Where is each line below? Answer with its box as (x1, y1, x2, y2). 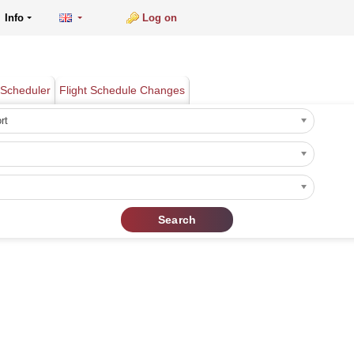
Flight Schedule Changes (59, 84, 185, 96)
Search (157, 213, 197, 226)
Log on (142, 12, 177, 24)
